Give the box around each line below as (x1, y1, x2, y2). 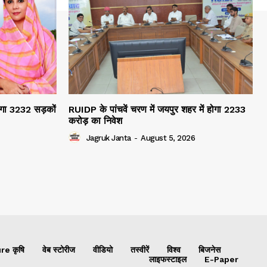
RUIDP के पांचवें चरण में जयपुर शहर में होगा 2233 (69, 103, 246, 115)
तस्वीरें (131, 244, 149, 254)
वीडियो (93, 244, 113, 254)
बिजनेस (198, 244, 221, 254)
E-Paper (204, 254, 238, 264)
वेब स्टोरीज (42, 244, 75, 254)
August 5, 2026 (141, 133, 195, 143)
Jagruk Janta (86, 133, 131, 143)
